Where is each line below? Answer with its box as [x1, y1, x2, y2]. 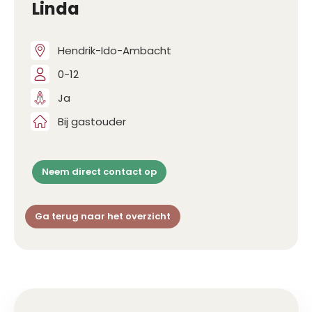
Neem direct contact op [42, 165, 157, 179]
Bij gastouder [58, 114, 126, 129]
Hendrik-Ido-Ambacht [58, 42, 171, 58]
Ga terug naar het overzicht [35, 210, 171, 224]
